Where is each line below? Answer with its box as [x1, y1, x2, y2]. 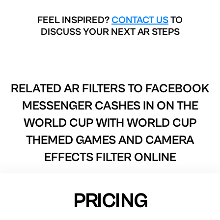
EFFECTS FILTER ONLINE [44, 150, 176, 165]
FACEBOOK [145, 81, 209, 96]
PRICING [73, 190, 147, 213]
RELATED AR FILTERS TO [11, 81, 145, 96]
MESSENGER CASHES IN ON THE [22, 98, 198, 113]
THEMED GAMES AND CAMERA [26, 133, 194, 147]
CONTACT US [111, 14, 168, 26]
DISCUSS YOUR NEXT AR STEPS [40, 26, 180, 38]
